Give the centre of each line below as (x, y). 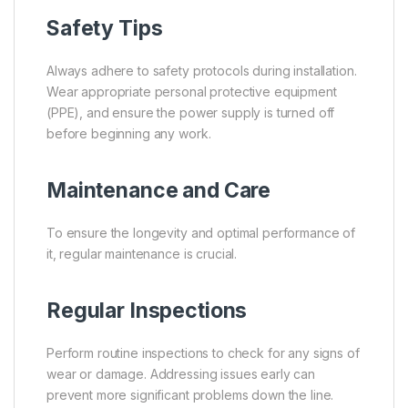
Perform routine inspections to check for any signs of (203, 352)
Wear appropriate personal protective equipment (192, 91)
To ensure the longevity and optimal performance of (201, 232)
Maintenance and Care (159, 190)
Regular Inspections (147, 310)
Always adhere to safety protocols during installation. (202, 70)
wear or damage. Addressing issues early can (181, 373)
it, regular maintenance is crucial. (142, 253)
